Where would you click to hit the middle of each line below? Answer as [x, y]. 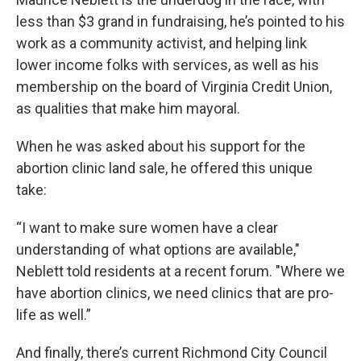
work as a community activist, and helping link [162, 44]
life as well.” [54, 315]
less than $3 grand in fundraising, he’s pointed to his [180, 22]
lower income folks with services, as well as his [168, 65]
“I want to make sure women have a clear [147, 228]
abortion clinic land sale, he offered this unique [164, 168]
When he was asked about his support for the [161, 147]
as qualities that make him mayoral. [128, 109]
